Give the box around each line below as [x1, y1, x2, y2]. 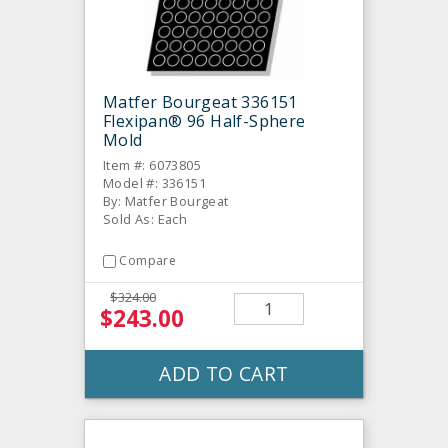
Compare [119, 252, 177, 270]
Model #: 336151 [103, 174, 206, 193]
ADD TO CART [159, 359, 289, 387]
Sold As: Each [103, 210, 188, 229]
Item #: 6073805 [103, 156, 201, 175]
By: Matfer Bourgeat [103, 192, 229, 211]
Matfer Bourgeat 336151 [103, 91, 298, 114]
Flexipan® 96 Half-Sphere [103, 110, 306, 133]
